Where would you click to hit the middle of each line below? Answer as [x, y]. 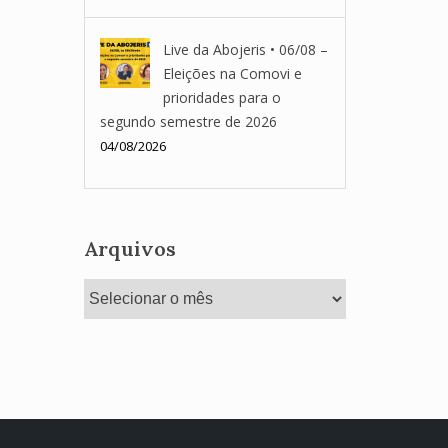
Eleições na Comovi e [232, 73]
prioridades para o [221, 97]
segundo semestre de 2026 [188, 121]
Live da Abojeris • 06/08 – [245, 49]
